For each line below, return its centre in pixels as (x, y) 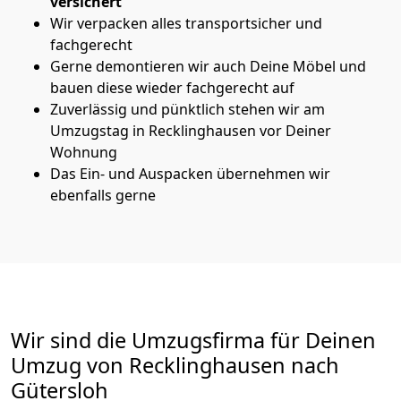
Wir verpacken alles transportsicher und (186, 23)
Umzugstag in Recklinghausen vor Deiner (191, 130)
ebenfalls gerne (103, 195)
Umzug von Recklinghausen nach (175, 365)
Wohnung (84, 152)
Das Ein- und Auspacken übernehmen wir (190, 173)
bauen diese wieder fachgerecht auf (172, 87)
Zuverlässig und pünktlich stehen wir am (188, 109)
